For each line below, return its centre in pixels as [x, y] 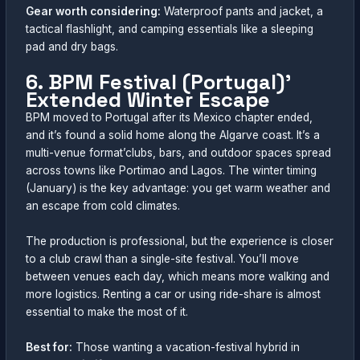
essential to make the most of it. [107, 311]
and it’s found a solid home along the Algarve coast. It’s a [173, 135]
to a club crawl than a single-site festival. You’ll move [163, 258]
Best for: [49, 347]
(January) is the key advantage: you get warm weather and [178, 188]
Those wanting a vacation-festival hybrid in [186, 347]
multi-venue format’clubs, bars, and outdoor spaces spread [179, 152]
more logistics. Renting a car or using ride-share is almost [174, 294]
